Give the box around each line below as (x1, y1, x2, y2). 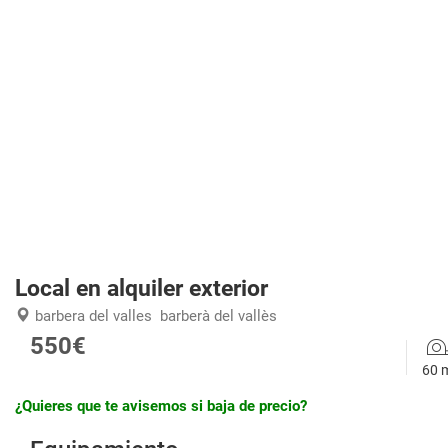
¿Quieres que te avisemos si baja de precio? (15, 397, 307, 415)
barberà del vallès (160, 307, 277, 325)
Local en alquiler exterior (15, 275, 268, 301)
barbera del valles (35, 307, 152, 325)
